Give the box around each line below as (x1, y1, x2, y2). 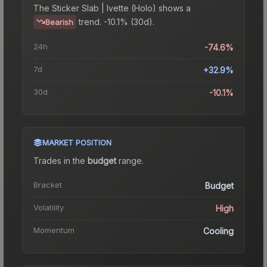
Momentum (33, 225, 74, 235)
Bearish (45, 17, 73, 27)
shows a (156, 2, 191, 13)
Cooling (203, 225, 234, 236)
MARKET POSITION (42, 137, 111, 147)
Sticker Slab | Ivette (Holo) (52, 2, 156, 13)
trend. (79, 16, 101, 27)
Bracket (33, 179, 62, 190)
